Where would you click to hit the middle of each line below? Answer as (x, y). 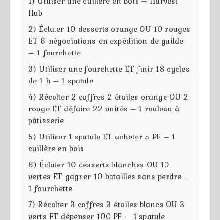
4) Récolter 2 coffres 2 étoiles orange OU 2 (109, 96)
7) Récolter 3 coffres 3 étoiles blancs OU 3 (107, 204)
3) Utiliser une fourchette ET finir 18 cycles (109, 69)
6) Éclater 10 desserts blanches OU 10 (99, 164)
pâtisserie (46, 120)
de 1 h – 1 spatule (61, 80)
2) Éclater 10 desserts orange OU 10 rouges (110, 29)
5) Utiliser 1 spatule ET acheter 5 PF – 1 (102, 136)
